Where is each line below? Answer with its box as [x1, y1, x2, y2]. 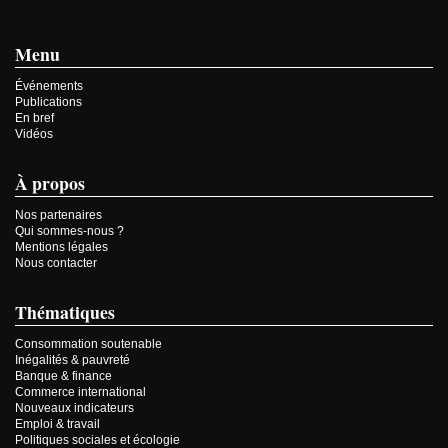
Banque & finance [15, 370, 112, 383]
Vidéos [15, 128, 53, 141]
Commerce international [15, 386, 146, 399]
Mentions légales [15, 241, 108, 254]
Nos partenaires [15, 209, 102, 222]
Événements [15, 80, 83, 93]
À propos [15, 170, 85, 197]
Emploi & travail [15, 418, 100, 431]
